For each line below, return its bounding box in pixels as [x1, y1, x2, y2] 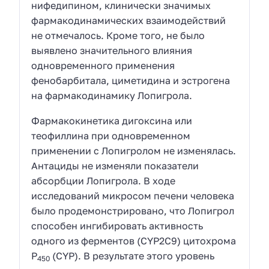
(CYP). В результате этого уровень [50, 250, 215, 262]
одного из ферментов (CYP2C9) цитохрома [31, 235, 237, 247]
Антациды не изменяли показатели [31, 160, 199, 172]
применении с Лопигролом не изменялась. [31, 145, 237, 157]
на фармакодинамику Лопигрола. [31, 89, 193, 101]
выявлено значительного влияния [31, 44, 193, 56]
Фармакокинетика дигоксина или [31, 115, 193, 127]
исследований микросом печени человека [31, 190, 235, 202]
